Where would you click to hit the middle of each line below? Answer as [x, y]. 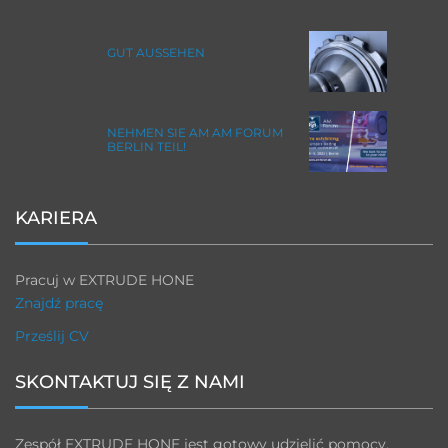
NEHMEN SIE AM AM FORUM [195, 132]
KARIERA [56, 217]
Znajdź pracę [59, 302]
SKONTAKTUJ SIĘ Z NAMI [130, 381]
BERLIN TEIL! [146, 146]
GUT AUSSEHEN [156, 52]
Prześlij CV [52, 335]
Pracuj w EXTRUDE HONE [104, 279]
